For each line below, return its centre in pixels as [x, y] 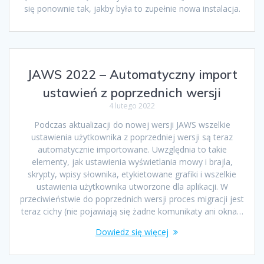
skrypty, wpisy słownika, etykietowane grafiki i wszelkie [132, 174]
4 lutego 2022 [132, 105]
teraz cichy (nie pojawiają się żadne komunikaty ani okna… [132, 211]
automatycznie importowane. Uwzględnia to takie [132, 149]
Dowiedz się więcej [132, 232]
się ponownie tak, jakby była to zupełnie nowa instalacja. [132, 8]
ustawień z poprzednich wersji [132, 92]
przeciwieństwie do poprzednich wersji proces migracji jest [132, 199]
